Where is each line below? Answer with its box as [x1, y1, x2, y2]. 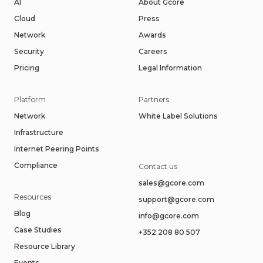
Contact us [139, 162, 177, 171]
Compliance [14, 161, 58, 170]
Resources [14, 193, 51, 201]
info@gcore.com [139, 211, 199, 220]
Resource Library [14, 242, 75, 251]
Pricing [14, 63, 39, 72]
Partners [139, 95, 169, 104]
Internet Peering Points [14, 144, 99, 153]
